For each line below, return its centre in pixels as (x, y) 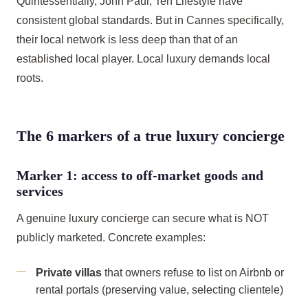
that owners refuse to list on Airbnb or (193, 273)
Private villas (69, 273)
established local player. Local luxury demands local (143, 59)
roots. (30, 78)
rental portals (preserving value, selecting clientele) (159, 290)
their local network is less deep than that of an (127, 40)
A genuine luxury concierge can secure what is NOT (143, 218)
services (40, 191)
